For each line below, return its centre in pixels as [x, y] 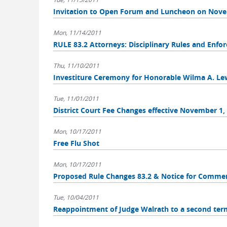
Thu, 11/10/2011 [76, 65]
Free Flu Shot [76, 143]
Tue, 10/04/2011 [76, 197]
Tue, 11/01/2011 [76, 98]
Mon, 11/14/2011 [77, 32]
